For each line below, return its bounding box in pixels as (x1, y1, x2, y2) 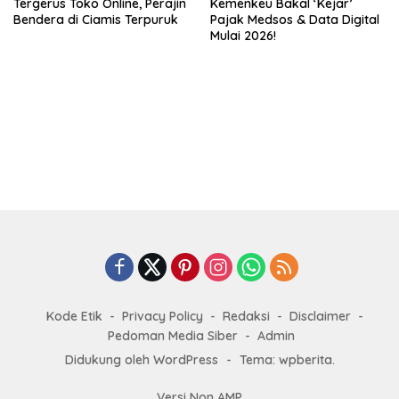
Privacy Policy (122, 307, 203, 324)
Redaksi (223, 307, 270, 324)
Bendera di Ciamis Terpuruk (13, 12, 178, 28)
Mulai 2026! (210, 28, 276, 45)
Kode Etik (46, 307, 102, 324)
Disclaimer (289, 307, 351, 324)
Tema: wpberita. (239, 351, 335, 368)
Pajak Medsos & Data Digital (210, 12, 379, 28)
